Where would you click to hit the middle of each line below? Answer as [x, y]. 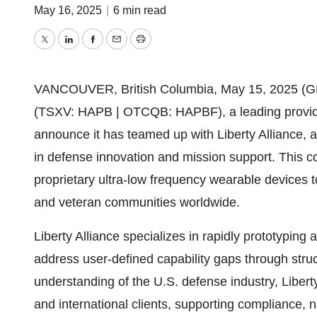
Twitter [62, 49]
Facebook [120, 49]
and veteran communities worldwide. [137, 202]
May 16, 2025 [69, 10]
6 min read [140, 10]
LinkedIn [92, 49]
